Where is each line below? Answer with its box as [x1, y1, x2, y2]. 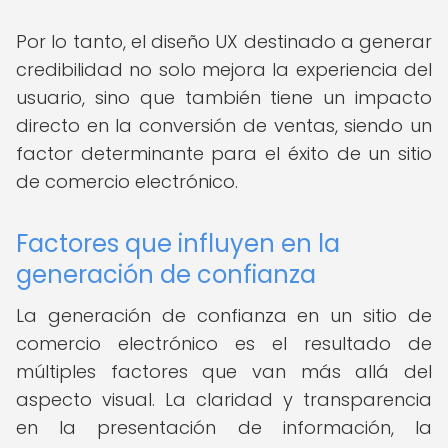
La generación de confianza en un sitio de [16, 303, 432, 328]
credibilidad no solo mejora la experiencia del [16, 57, 432, 82]
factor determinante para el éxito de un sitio [16, 141, 432, 166]
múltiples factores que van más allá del [16, 359, 432, 384]
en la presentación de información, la [16, 415, 432, 440]
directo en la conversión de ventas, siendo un [16, 113, 432, 138]
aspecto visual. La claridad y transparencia [16, 387, 432, 412]
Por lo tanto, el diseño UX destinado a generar [16, 29, 432, 54]
